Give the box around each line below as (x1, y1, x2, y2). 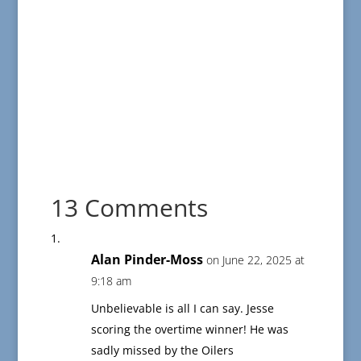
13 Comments (50, 191, 208, 225)
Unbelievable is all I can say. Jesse (90, 301, 274, 317)
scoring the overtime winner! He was (90, 322, 288, 338)
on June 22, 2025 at (205, 252, 305, 268)
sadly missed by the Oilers (90, 342, 234, 359)
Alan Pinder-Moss (90, 251, 203, 269)
